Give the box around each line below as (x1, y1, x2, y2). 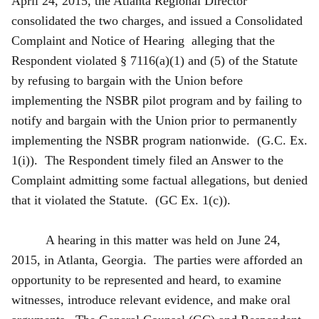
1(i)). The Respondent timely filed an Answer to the (11, 152, 283, 167)
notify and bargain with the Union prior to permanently (11, 113, 297, 127)
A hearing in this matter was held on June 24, (46, 232, 281, 247)
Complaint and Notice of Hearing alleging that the (11, 33, 275, 48)
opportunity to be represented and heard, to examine (11, 272, 281, 287)
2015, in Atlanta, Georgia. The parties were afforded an (11, 252, 303, 267)
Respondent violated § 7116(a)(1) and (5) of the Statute (11, 53, 298, 68)
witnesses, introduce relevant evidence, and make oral (11, 292, 291, 307)
